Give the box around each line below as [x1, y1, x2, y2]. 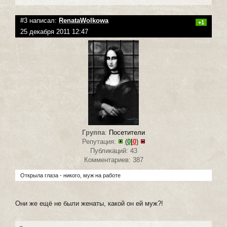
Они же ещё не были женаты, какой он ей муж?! [15, 200, 163, 208]
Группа [82, 129, 105, 137]
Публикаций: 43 [90, 147, 137, 155]
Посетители [109, 129, 145, 137]
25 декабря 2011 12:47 [20, 28, 88, 36]
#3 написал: [20, 17, 59, 25]
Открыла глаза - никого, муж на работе [20, 172, 121, 179]
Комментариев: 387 [84, 156, 143, 164]
